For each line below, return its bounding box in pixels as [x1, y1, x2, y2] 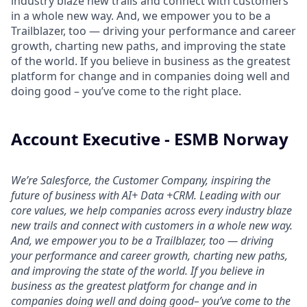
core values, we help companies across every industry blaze [11, 203, 292, 218]
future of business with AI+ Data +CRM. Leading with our [11, 188, 280, 203]
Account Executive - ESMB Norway [11, 127, 288, 150]
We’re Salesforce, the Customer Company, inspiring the [11, 173, 271, 188]
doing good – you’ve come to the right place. [11, 84, 241, 99]
